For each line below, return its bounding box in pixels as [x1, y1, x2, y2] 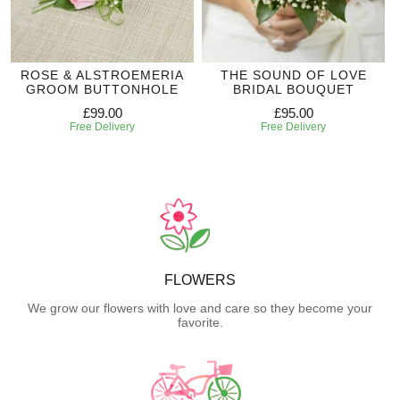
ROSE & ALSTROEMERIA [21, 67, 184, 82]
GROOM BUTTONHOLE [26, 81, 179, 96]
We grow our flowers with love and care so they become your [28, 300, 372, 315]
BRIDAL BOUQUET [232, 81, 354, 96]
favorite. [177, 314, 223, 329]
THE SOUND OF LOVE [220, 67, 367, 82]
